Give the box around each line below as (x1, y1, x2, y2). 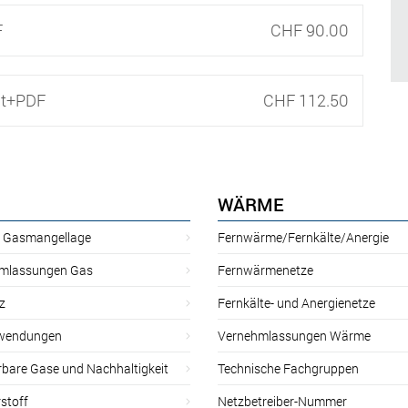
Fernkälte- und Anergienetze (218, 293, 375, 311)
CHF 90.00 (270, 18, 349, 41)
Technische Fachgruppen (218, 359, 359, 377)
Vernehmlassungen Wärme (218, 326, 371, 344)
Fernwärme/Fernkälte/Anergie (218, 228, 389, 246)
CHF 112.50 (262, 88, 349, 111)
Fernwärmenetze (218, 260, 313, 279)
